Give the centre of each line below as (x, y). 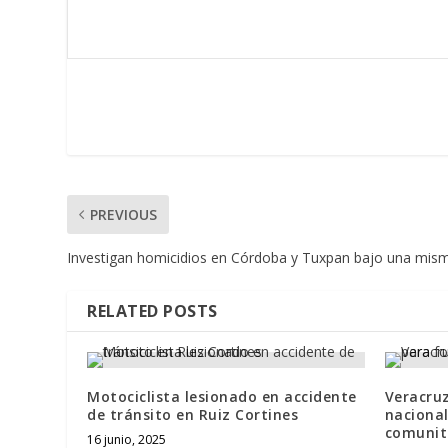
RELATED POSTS (152, 310)
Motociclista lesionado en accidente (222, 396)
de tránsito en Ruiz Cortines (193, 414)
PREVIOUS (124, 214)
